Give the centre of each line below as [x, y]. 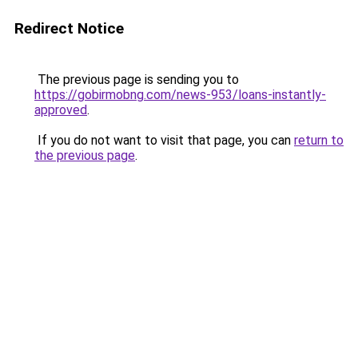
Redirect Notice [69, 28]
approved [61, 110]
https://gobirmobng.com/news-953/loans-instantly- [180, 95]
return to [319, 140]
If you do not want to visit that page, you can [164, 140]
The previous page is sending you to [137, 80]
